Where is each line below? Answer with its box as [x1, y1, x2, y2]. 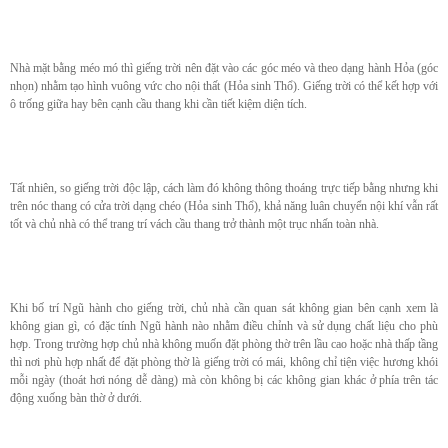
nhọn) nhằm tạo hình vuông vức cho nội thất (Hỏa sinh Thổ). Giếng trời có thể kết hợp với [10, 79, 438, 94]
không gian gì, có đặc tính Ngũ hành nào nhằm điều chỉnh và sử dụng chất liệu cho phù [10, 319, 438, 334]
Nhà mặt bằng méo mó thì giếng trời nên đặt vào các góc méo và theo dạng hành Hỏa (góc [10, 61, 438, 76]
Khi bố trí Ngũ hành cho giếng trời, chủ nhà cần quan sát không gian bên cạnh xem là [10, 301, 438, 316]
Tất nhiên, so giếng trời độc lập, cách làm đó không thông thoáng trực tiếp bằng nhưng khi [10, 181, 438, 196]
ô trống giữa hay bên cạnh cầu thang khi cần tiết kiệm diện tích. [10, 97, 307, 112]
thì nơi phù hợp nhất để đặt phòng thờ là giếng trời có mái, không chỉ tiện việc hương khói [10, 355, 438, 370]
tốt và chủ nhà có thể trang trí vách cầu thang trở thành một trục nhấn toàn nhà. [10, 217, 379, 232]
